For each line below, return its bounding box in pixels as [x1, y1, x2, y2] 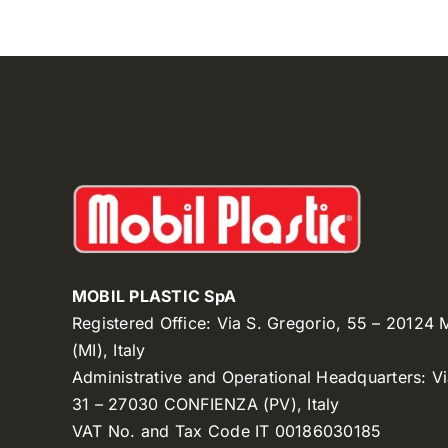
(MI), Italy [71, 340, 146, 361]
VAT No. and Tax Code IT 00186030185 [71, 421, 382, 442]
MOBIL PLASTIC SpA [71, 286, 237, 307]
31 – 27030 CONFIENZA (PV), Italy [71, 394, 340, 415]
